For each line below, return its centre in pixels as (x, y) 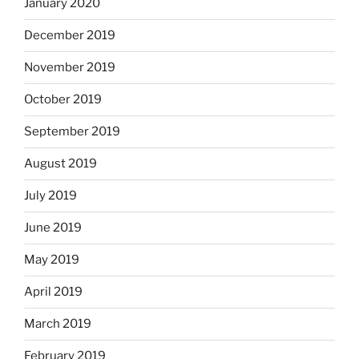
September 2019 (72, 132)
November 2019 (70, 68)
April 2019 (53, 292)
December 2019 (70, 36)
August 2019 (61, 164)
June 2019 (53, 228)
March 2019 (58, 324)
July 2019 (50, 196)
